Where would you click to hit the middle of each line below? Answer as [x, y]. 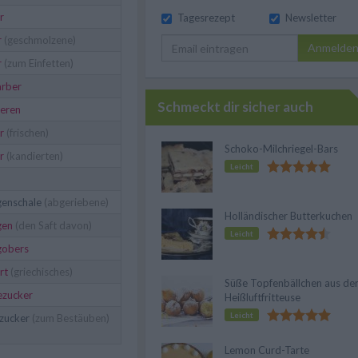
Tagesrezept [206, 18]
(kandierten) [34, 156]
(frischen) [26, 133]
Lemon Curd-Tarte [267, 350]
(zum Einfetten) [38, 63]
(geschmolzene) [39, 40]
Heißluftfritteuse [263, 297]
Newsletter [311, 18]
